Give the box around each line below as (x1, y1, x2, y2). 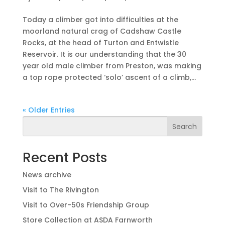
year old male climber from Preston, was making (22, 60, 201, 71)
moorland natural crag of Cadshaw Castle (22, 26, 181, 36)
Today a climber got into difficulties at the (22, 14, 178, 25)
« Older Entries (22, 104, 75, 115)
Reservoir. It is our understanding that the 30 (22, 49, 186, 59)
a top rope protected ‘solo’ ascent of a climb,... (22, 72, 196, 82)
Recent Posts (22, 148, 107, 167)
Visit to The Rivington (22, 184, 99, 195)
